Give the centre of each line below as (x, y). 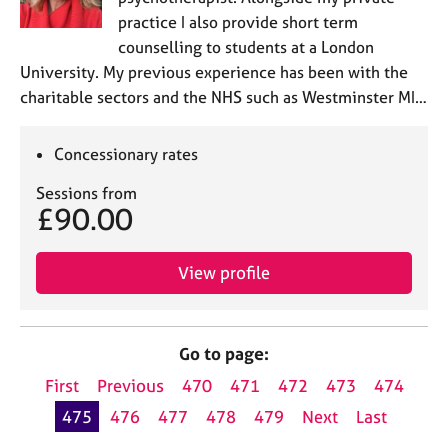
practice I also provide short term (237, 21)
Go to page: (224, 353)
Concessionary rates (126, 153)
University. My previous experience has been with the (214, 71)
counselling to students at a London (245, 46)
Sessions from (86, 192)
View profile (224, 272)
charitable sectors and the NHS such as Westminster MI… (223, 96)
